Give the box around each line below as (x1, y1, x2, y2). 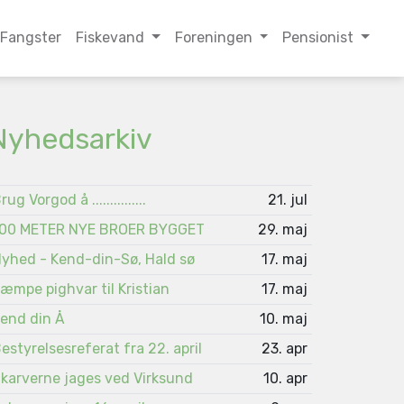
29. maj (258, 220, 308, 238)
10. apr (263, 369, 308, 387)
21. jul (268, 190, 308, 208)
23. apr (262, 339, 308, 357)
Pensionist (282, 29, 358, 47)
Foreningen (174, 29, 256, 47)
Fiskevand (75, 29, 148, 47)
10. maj (260, 309, 308, 327)
